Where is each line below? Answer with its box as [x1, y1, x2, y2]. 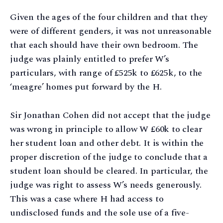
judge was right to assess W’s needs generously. [10, 178, 202, 192]
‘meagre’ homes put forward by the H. [10, 80, 162, 94]
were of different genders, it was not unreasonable [10, 24, 212, 38]
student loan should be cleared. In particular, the [10, 164, 209, 178]
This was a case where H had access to [10, 192, 164, 206]
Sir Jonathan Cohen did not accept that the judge [10, 108, 211, 122]
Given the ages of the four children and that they [10, 10, 208, 24]
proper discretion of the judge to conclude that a [10, 150, 208, 164]
